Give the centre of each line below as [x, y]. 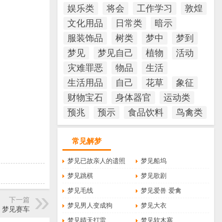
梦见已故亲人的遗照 [97, 161]
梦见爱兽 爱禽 [161, 191]
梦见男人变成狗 [90, 205]
